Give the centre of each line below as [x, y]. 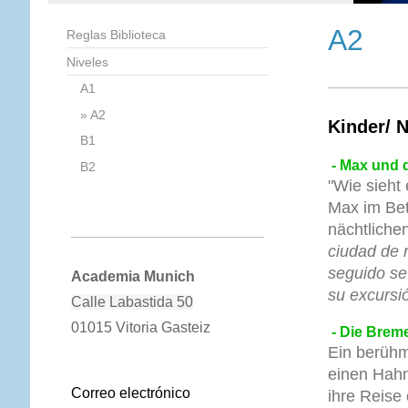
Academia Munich [134, 276]
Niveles [87, 61]
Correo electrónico [130, 393]
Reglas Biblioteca [116, 35]
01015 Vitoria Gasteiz [140, 327]
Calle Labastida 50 [132, 301]
